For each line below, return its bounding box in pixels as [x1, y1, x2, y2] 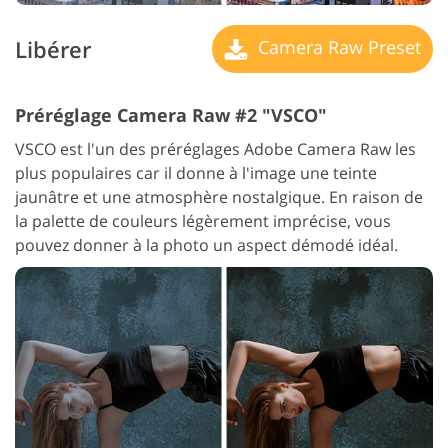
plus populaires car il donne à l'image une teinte [15, 162, 377, 185]
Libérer [15, 33, 91, 65]
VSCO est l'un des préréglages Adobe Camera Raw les [15, 138, 416, 161]
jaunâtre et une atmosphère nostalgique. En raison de [15, 186, 423, 209]
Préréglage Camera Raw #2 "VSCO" [15, 103, 327, 128]
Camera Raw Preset [253, 35, 421, 60]
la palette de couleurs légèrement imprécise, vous [15, 210, 391, 233]
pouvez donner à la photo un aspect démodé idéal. [15, 234, 398, 257]
